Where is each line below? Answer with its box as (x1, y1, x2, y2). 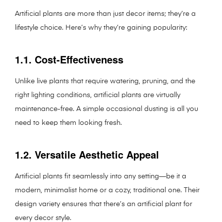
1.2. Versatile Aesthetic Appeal (15, 147, 159, 162)
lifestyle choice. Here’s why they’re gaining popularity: (15, 24, 187, 32)
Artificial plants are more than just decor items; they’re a (15, 10, 196, 18)
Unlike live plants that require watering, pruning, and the (15, 78, 195, 85)
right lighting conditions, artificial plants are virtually (15, 92, 180, 99)
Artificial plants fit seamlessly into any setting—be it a (15, 173, 186, 180)
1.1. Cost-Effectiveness (15, 52, 123, 67)
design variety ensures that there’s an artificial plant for (15, 201, 192, 208)
